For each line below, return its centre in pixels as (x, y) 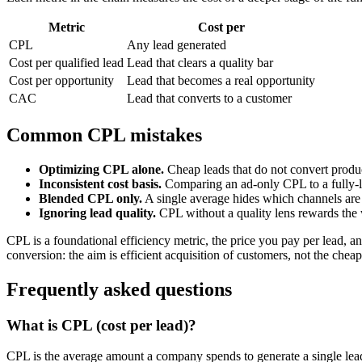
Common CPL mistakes (104, 135)
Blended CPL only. (90, 198)
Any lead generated (177, 44)
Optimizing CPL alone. (101, 169)
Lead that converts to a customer (209, 98)
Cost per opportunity (61, 80)
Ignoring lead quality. (97, 213)
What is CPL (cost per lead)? (101, 325)
